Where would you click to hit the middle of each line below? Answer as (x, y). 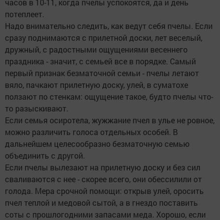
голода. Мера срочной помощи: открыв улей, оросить (104, 191)
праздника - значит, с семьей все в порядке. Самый (100, 61)
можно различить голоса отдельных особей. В (91, 132)
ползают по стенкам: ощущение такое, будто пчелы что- (109, 97)
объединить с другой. (45, 156)
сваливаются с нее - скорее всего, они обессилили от (103, 179)
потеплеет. (25, 14)
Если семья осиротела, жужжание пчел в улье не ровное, (110, 120)
